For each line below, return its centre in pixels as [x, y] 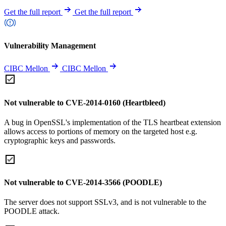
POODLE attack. [32, 211]
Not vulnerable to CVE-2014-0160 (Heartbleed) [85, 102]
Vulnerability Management [50, 46]
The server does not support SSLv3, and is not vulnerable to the [105, 202]
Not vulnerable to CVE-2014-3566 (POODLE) [83, 183]
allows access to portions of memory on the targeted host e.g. [101, 131]
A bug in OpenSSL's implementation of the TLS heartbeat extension [112, 122]
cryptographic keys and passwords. [60, 140]
